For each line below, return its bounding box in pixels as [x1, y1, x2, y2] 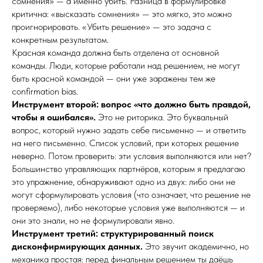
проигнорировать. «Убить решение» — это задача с [12, 21, 211, 32]
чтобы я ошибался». [12, 112, 96, 123]
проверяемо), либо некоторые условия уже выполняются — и [12, 202, 245, 213]
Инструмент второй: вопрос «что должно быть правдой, [12, 99, 251, 110]
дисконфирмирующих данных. [12, 241, 143, 252]
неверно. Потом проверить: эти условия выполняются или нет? [12, 150, 251, 161]
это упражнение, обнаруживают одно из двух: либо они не [12, 176, 235, 187]
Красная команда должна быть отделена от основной [12, 47, 219, 58]
